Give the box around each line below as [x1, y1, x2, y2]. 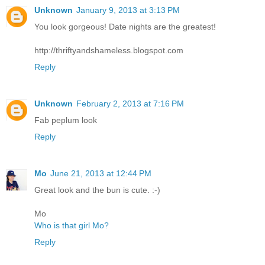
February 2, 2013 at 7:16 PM [76, 99, 184, 109]
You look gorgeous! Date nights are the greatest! [34, 22, 216, 32]
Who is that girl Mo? [34, 221, 109, 231]
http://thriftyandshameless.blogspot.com [34, 46, 183, 56]
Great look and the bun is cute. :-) [34, 185, 160, 195]
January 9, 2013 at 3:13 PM [76, 5, 180, 15]
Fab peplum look [34, 115, 97, 125]
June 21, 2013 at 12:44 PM [50, 169, 151, 179]
